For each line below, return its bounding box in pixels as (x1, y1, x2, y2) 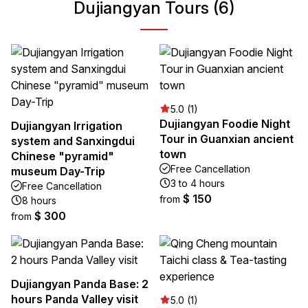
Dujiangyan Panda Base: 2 (11, 276, 148, 291)
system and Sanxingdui (11, 133, 135, 148)
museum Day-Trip (11, 164, 105, 178)
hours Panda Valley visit (11, 291, 138, 306)
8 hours (22, 194, 56, 206)
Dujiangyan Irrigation (11, 118, 122, 133)
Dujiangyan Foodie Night (159, 116, 290, 131)
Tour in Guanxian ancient (159, 131, 294, 146)
